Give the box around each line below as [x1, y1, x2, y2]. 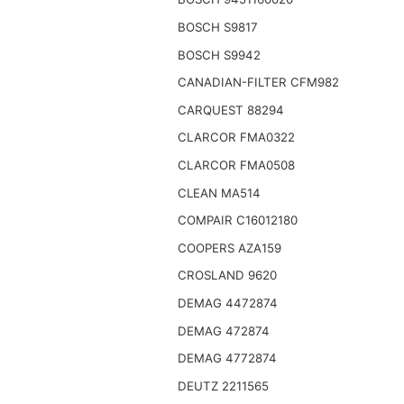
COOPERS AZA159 [177, 240, 281, 255]
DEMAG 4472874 [177, 295, 278, 310]
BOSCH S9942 [177, 47, 261, 62]
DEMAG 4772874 [177, 351, 277, 366]
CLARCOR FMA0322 [177, 130, 295, 145]
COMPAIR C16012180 [177, 213, 298, 228]
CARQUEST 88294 [177, 102, 284, 117]
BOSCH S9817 [177, 20, 258, 35]
